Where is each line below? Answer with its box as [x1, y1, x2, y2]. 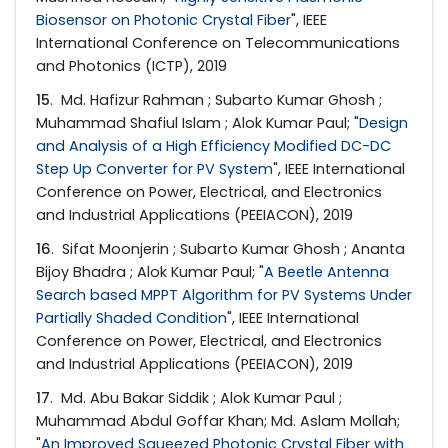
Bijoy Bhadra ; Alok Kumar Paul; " [36, 261, 264, 282]
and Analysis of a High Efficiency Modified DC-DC [36, 135, 391, 156]
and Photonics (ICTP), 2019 [36, 55, 227, 76]
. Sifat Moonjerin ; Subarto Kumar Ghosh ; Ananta [51, 238, 405, 259]
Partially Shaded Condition [36, 307, 227, 328]
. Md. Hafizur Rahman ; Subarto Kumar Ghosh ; [50, 89, 382, 110]
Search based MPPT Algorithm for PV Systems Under [36, 284, 412, 305]
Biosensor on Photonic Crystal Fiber [36, 9, 291, 30]
